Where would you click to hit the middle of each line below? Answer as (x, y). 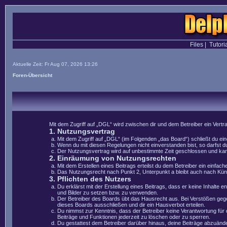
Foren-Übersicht (32, 75)
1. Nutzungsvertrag (82, 131)
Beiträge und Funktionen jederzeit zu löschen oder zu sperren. (134, 217)
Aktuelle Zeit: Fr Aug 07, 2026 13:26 (55, 64)
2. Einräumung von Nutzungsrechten (112, 158)
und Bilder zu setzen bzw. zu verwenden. (108, 193)
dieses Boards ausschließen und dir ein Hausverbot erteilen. (131, 205)
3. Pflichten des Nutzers (90, 179)
